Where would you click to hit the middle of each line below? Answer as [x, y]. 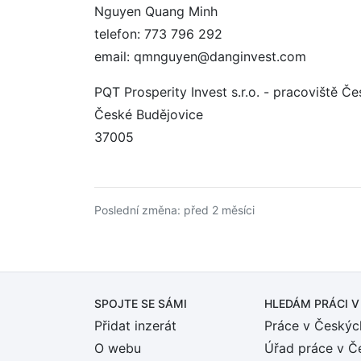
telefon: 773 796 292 [158, 34]
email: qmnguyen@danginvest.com [200, 56]
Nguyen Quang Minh [156, 11]
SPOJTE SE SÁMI [141, 303]
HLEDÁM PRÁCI [308, 303]
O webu [118, 348]
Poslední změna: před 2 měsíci [174, 210]
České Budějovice [149, 114]
